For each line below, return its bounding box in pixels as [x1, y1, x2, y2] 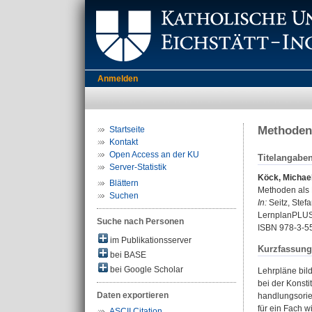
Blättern [109, 178, 139, 188]
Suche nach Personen [97, 217, 184, 226]
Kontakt [109, 137, 138, 147]
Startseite [109, 125, 145, 134]
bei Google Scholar [108, 265, 183, 274]
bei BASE [108, 250, 146, 260]
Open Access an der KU [109, 150, 199, 159]
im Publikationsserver [108, 235, 192, 245]
